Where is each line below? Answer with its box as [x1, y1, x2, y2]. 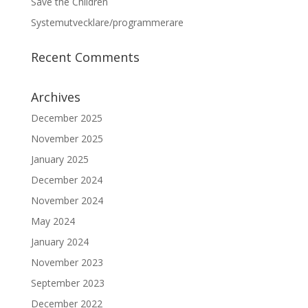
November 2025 [30, 132, 103, 146]
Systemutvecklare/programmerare [30, 16, 184, 30]
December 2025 [30, 111, 102, 125]
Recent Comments [30, 49, 140, 66]
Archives [30, 89, 80, 106]
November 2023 [30, 256, 103, 269]
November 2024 [30, 194, 103, 208]
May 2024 [30, 214, 75, 228]
